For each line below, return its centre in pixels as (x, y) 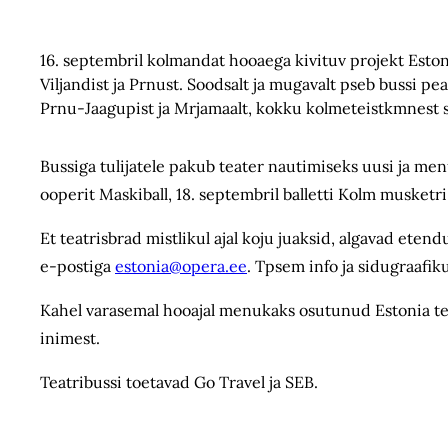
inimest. (72, 338)
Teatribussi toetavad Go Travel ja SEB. (179, 382)
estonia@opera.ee (181, 266)
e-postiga (77, 266)
